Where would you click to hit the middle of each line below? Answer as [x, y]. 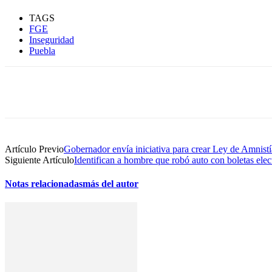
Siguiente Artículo [39, 160]
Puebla [42, 50]
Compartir [68, 92]
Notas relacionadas [44, 183]
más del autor [110, 183]
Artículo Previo [34, 149]
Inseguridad [52, 39]
